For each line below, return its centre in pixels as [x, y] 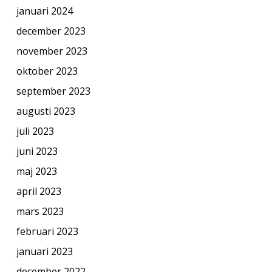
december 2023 [51, 31]
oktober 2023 [47, 71]
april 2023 [39, 191]
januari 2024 [44, 11]
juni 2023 [37, 151]
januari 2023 [44, 251]
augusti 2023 [46, 111]
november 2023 [52, 51]
